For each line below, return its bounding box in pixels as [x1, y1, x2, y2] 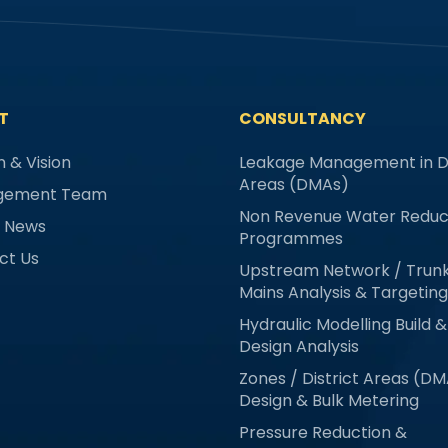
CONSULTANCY [239, 107, 366, 131]
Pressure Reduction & [239, 421, 407, 445]
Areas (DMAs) [239, 173, 349, 197]
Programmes [239, 227, 343, 251]
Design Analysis [239, 335, 359, 359]
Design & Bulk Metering [239, 389, 419, 413]
